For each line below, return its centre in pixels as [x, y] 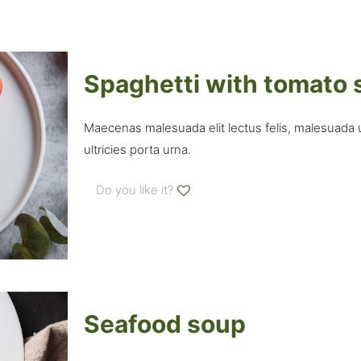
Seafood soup [164, 324]
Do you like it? [134, 190]
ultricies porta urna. [137, 149]
